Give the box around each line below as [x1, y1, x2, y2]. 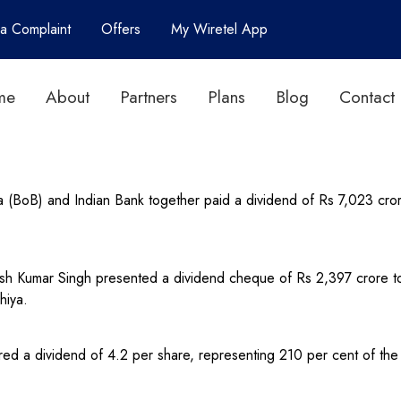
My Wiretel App [170, 19, 268, 39]
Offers [100, 19, 141, 39]
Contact [338, 84, 395, 109]
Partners [119, 84, 177, 109]
